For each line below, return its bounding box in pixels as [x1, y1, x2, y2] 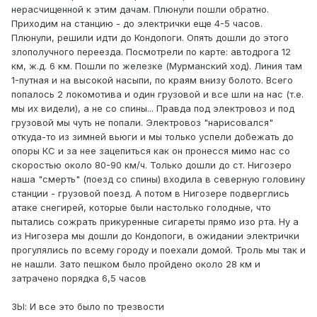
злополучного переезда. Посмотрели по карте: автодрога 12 [11, 46, 291, 58]
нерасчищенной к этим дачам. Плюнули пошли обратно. [11, 4, 269, 16]
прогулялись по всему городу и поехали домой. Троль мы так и [11, 244, 306, 256]
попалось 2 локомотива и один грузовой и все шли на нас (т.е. [11, 88, 304, 100]
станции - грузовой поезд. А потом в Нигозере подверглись [11, 188, 289, 200]
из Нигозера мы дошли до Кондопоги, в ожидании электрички [11, 230, 299, 242]
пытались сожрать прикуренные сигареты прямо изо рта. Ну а [11, 216, 299, 228]
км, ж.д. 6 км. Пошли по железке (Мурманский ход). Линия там [11, 60, 302, 72]
